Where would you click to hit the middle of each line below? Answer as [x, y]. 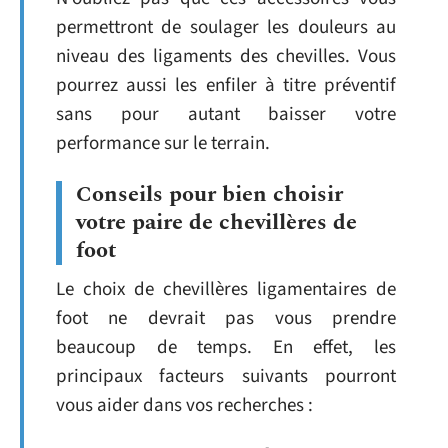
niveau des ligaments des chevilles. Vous [226, 56]
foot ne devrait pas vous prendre [226, 318]
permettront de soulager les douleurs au [226, 27]
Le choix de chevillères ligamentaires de [226, 289]
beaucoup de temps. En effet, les [226, 347]
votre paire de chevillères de [216, 222]
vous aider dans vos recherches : [184, 405]
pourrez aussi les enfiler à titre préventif [226, 85]
